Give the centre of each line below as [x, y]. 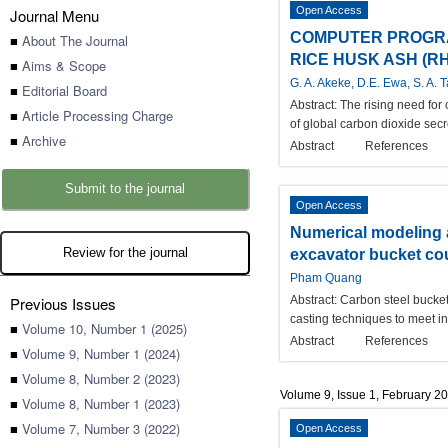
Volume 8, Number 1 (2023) [101, 403]
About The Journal [75, 40]
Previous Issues [63, 303]
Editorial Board [64, 90]
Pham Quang [326, 278]
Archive [44, 140]
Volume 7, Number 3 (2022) [101, 428]
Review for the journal [125, 252]
